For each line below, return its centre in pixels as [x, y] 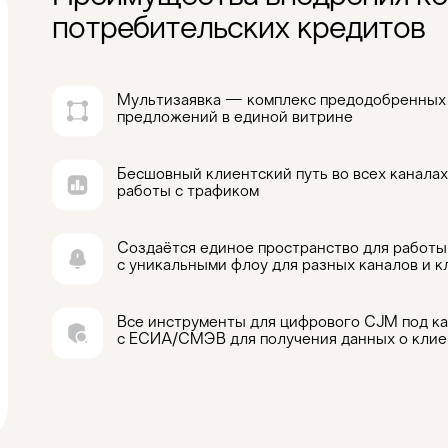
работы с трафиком [188, 192]
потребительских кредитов [238, 30]
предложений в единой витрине [235, 118]
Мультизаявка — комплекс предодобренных [281, 101]
